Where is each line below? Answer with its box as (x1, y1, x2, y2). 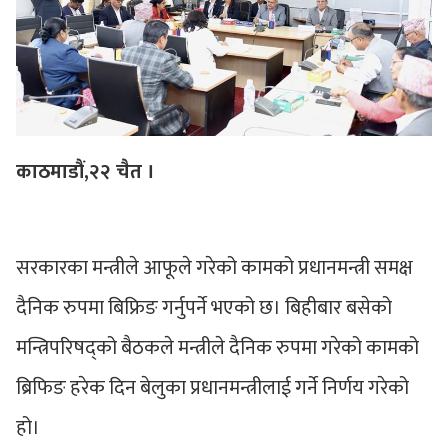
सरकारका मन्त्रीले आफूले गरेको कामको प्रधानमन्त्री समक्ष (16, 250, 413, 285)
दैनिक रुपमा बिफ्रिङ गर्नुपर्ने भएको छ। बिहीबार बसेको (16, 290, 392, 325)
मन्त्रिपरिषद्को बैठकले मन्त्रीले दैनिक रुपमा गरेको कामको (16, 330, 419, 365)
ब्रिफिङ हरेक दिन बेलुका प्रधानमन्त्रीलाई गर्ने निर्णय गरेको (16, 370, 409, 405)
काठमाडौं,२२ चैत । (16, 154, 155, 189)
